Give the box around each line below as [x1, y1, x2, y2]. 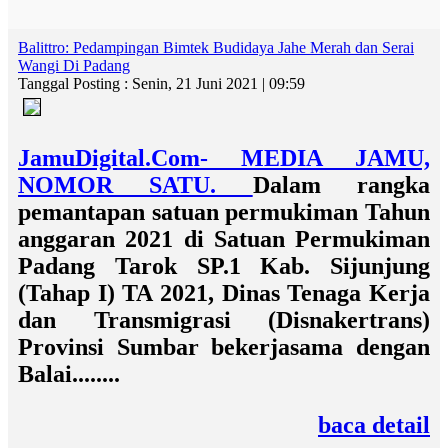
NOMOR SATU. [18, 172, 253, 198]
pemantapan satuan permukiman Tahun [18, 199, 430, 225]
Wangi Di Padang [18, 57, 130, 74]
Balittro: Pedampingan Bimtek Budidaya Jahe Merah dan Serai [18, 39, 414, 56]
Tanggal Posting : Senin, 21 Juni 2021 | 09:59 [18, 75, 305, 92]
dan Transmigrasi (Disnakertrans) [18, 307, 430, 333]
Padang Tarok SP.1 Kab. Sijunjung [18, 253, 430, 279]
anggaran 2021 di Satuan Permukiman [18, 226, 430, 252]
